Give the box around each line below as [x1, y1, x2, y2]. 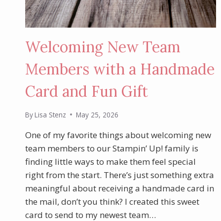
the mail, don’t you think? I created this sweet [25, 195, 199, 207]
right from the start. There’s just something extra [25, 169, 214, 181]
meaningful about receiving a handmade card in [25, 182, 214, 194]
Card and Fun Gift [25, 82, 148, 101]
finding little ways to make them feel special [25, 155, 196, 167]
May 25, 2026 [76, 110, 119, 119]
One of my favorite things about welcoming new [25, 129, 211, 141]
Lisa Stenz [35, 110, 67, 119]
